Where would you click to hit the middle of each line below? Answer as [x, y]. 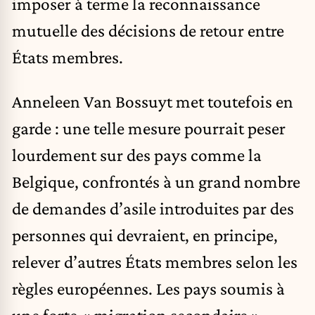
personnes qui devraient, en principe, [145, 235]
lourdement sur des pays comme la [137, 155]
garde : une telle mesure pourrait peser [149, 128]
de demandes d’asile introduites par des [153, 208]
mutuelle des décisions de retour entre [148, 30]
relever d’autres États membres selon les [155, 262]
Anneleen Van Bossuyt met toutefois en [153, 102]
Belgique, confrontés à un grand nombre [156, 182]
